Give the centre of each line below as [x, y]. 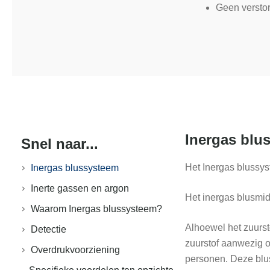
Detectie [49, 229]
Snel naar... [60, 144]
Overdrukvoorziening [75, 250]
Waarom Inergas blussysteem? [96, 209]
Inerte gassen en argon [80, 188]
